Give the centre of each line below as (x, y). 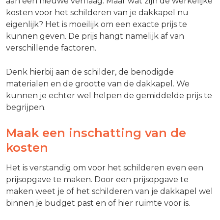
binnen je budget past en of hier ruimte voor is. (98, 203)
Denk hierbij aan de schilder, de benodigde (90, 72)
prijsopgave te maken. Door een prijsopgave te (97, 180)
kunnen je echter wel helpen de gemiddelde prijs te (109, 95)
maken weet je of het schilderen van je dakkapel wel (110, 192)
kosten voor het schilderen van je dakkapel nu (97, 12)
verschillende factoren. (51, 48)
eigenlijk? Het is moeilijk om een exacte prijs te (96, 24)
